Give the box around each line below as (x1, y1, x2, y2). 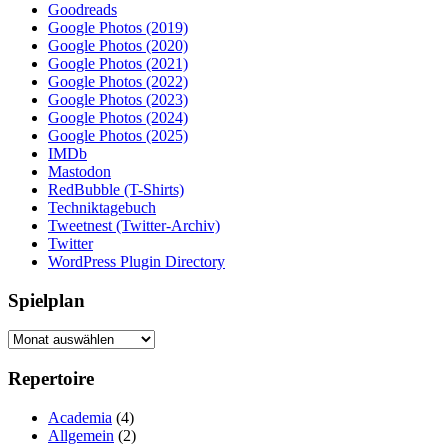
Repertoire (8, 368, 94, 390)
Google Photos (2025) (48, 126, 188, 144)
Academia (48, 408, 112, 426)
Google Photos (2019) (48, 18, 188, 36)
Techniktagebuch (48, 198, 156, 216)
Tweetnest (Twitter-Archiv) (48, 216, 220, 234)
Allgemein (48, 426, 114, 444)
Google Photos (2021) (48, 54, 188, 72)
